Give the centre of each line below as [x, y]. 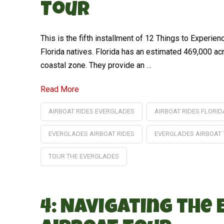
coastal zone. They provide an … [96, 65]
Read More [59, 89]
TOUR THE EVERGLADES [83, 156]
